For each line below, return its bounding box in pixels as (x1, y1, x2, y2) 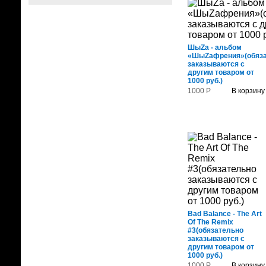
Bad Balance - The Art (188, 210, 262, 218)
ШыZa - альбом (188, 43, 242, 52)
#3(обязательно (188, 226, 243, 235)
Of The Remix (188, 218, 233, 226)
